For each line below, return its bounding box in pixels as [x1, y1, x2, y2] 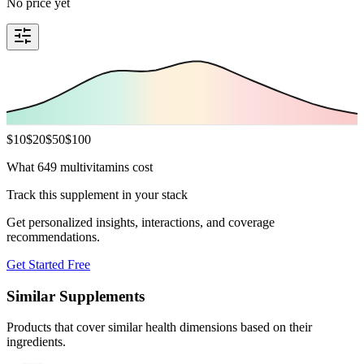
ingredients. [6, 335, 66, 349]
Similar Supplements [6, 287, 145, 305]
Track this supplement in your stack [6, 187, 188, 201]
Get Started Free [6, 257, 90, 271]
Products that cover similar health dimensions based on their [6, 320, 312, 335]
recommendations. [6, 229, 100, 244]
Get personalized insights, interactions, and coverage [6, 214, 275, 229]
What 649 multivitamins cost [6, 159, 153, 174]
